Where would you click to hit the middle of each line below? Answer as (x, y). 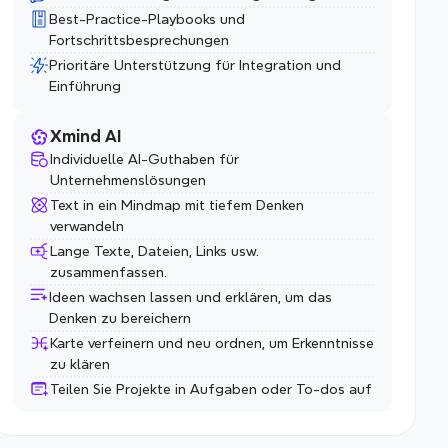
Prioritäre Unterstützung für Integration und (195, 65)
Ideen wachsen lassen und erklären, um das (191, 297)
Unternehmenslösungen (128, 180)
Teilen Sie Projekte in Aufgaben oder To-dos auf (211, 389)
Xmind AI (86, 136)
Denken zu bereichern (120, 318)
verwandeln (87, 226)
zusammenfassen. (109, 272)
